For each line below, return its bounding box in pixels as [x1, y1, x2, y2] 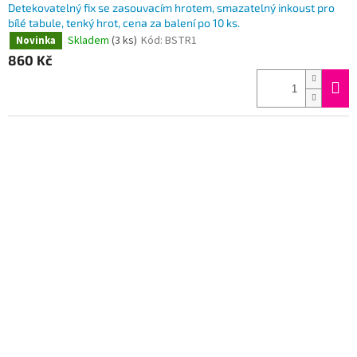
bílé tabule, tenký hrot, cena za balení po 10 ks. [8, 16, 240, 30]
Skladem [68, 32, 112, 49]
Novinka [16, 33, 56, 49]
